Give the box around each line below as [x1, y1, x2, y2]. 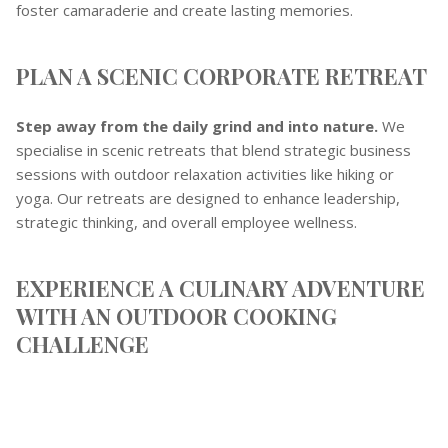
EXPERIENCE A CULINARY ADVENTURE [16, 272, 425, 303]
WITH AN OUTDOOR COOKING [16, 300, 337, 331]
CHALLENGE [16, 328, 149, 359]
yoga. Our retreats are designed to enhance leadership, [16, 187, 400, 208]
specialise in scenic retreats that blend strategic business [16, 139, 411, 160]
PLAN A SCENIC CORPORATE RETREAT [16, 60, 427, 91]
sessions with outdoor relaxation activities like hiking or [16, 163, 394, 184]
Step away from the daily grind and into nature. [16, 115, 378, 136]
